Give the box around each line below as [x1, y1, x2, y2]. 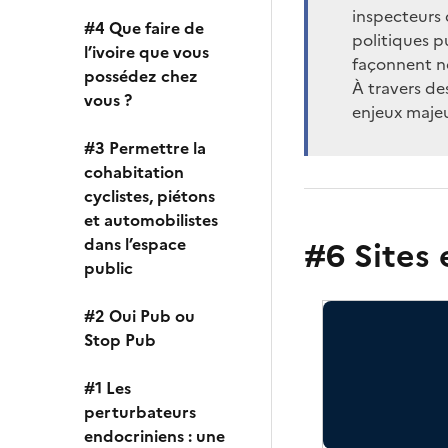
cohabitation [84, 160, 184, 184]
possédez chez [84, 64, 198, 88]
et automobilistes [84, 208, 218, 232]
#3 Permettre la [84, 136, 206, 160]
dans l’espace [84, 232, 186, 256]
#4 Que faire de [84, 16, 204, 40]
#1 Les [84, 376, 131, 400]
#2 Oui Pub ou [84, 304, 195, 328]
